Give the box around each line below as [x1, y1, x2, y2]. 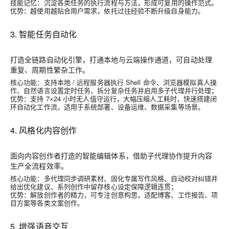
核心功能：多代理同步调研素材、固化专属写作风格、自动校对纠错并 [10, 173, 218, 183]
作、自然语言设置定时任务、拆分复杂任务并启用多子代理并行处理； [10, 85, 218, 95]
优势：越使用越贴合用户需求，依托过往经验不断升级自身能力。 [10, 6, 205, 15]
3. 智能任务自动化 [10, 28, 77, 40]
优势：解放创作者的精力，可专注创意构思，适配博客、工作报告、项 [10, 190, 218, 199]
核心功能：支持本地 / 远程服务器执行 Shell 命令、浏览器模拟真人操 [10, 77, 217, 87]
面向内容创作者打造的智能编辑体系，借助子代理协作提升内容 [10, 150, 212, 161]
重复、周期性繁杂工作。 [10, 64, 90, 75]
